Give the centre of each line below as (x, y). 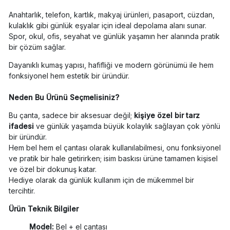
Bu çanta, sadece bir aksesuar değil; (71, 116)
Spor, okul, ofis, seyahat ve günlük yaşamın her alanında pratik (114, 36)
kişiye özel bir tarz (167, 116)
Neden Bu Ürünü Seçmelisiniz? (64, 98)
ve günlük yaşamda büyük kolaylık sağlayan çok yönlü (127, 126)
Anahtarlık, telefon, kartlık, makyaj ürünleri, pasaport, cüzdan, (111, 15)
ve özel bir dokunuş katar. (52, 169)
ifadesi (21, 126)
